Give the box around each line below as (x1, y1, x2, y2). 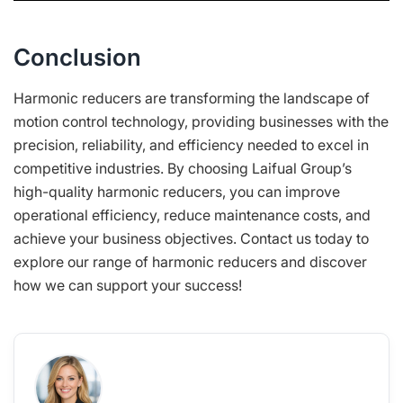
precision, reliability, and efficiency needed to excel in (13, 135, 369, 154)
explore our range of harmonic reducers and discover (13, 252, 367, 271)
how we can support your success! (13, 275, 242, 294)
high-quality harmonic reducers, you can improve (13, 182, 340, 201)
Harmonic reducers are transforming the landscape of (13, 88, 370, 107)
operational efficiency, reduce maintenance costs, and (13, 205, 371, 224)
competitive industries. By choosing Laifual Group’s (13, 158, 352, 177)
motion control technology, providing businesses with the (13, 112, 389, 130)
